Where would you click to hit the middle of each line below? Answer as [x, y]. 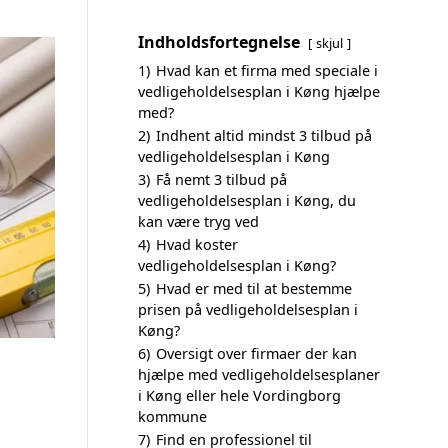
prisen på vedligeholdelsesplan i [248, 309]
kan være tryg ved [198, 221]
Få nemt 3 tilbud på [221, 179]
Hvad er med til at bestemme [254, 288]
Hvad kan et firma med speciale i [267, 70]
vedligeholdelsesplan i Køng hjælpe [259, 91]
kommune [172, 416]
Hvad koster [197, 244]
